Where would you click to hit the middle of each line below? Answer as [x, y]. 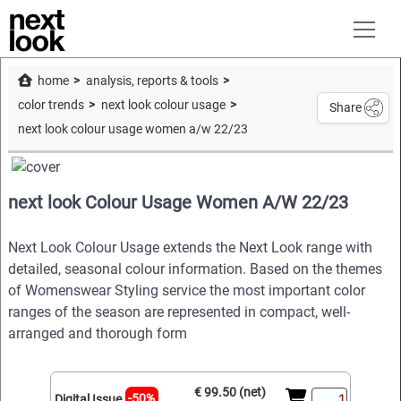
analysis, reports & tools [152, 81]
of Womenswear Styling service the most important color [187, 291]
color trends [51, 106]
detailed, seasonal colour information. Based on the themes [195, 269]
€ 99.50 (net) [230, 392]
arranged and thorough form [98, 334]
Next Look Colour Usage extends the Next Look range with [190, 248]
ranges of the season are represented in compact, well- [179, 312]
